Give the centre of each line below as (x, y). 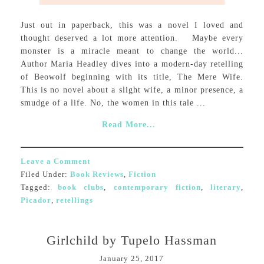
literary (226, 187)
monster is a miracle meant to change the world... (132, 51)
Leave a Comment (55, 161)
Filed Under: (45, 174)
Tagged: (39, 187)
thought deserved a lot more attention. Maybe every (132, 38)
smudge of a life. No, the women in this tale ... (113, 103)
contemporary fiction (157, 187)
